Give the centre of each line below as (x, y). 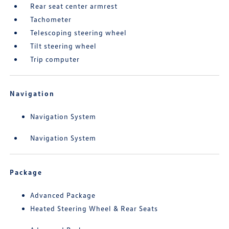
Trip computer (55, 59)
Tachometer (51, 19)
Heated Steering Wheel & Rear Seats (94, 209)
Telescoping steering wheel (79, 33)
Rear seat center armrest (74, 6)
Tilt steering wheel (64, 46)
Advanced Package (63, 195)
